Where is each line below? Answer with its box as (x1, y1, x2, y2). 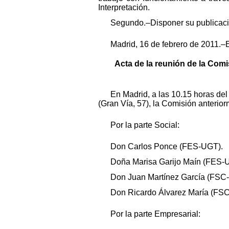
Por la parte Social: (110, 120, 179, 129)
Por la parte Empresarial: (110, 209, 200, 218)
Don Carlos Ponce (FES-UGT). (110, 142, 223, 151)
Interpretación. (98, 3, 150, 12)
